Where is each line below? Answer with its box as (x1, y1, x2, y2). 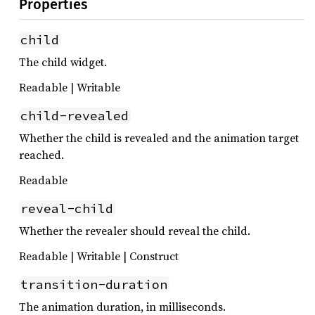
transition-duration (20, 276, 168, 292)
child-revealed (20, 108, 129, 124)
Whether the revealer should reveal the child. (19, 223, 250, 238)
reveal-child (20, 200, 114, 217)
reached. (19, 147, 64, 162)
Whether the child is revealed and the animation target (19, 130, 299, 146)
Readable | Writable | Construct (19, 248, 179, 264)
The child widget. (19, 54, 107, 70)
